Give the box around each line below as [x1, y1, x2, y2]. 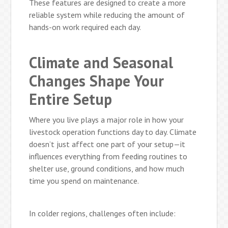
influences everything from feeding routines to [29, 151, 188, 161]
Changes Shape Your [29, 70, 164, 91]
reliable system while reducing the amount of [29, 9, 185, 20]
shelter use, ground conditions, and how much [29, 163, 185, 174]
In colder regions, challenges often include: [29, 208, 176, 218]
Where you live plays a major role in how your [29, 114, 184, 125]
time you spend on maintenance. [29, 175, 139, 186]
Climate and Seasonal [29, 52, 174, 72]
